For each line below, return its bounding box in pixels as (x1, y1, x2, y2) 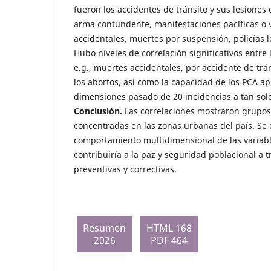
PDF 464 (151, 233, 188, 247)
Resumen (83, 221, 126, 235)
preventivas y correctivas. (74, 163, 177, 175)
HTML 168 (146, 221, 192, 235)
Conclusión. (74, 105, 122, 117)
